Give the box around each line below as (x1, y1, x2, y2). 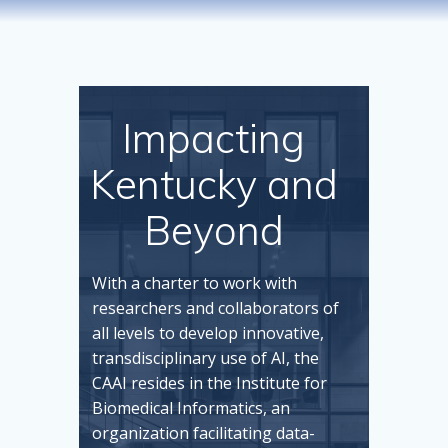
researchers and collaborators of (92, 297, 339, 319)
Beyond (143, 205, 284, 255)
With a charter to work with (92, 272, 297, 294)
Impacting (122, 113, 305, 163)
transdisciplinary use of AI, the (92, 347, 319, 369)
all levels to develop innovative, (92, 322, 324, 344)
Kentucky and (89, 159, 338, 209)
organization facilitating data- (92, 422, 315, 444)
